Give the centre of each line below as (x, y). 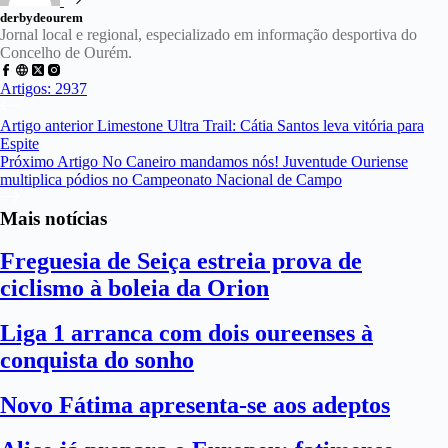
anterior (69, 125)
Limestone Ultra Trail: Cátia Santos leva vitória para (260, 125)
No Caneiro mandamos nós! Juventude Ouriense (255, 161)
